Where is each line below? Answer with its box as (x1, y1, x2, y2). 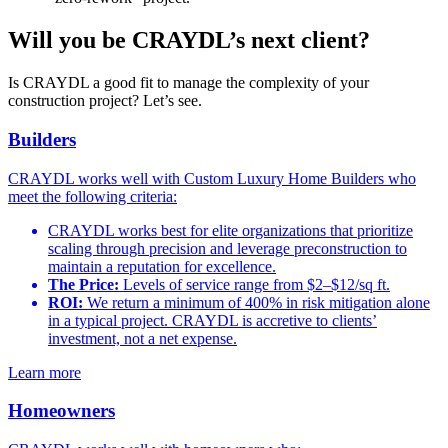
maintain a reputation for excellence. (48, 257, 276, 275)
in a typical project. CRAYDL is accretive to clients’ (48, 311, 377, 329)
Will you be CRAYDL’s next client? (8, 27, 370, 54)
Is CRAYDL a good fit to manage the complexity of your (8, 74, 369, 92)
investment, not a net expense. (48, 329, 237, 347)
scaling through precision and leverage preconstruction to (48, 239, 407, 257)
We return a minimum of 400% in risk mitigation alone (83, 293, 430, 311)
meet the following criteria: (8, 187, 177, 205)
